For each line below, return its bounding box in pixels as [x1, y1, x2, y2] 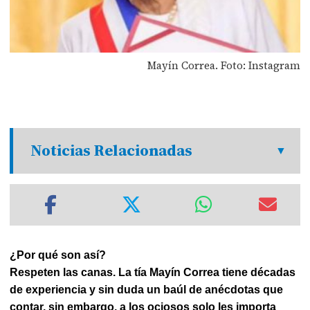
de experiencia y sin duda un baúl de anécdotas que [10, 284, 284, 295]
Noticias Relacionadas [30, 140, 193, 161]
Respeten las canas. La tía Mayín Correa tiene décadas [10, 266, 296, 278]
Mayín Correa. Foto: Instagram [147, 57, 300, 73]
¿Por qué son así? [10, 249, 107, 261]
